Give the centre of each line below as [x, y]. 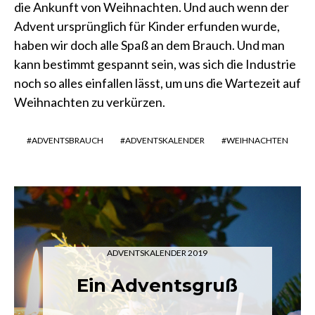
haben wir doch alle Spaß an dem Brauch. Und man [149, 45]
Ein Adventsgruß [157, 286]
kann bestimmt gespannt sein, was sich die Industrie [155, 64]
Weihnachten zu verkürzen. [90, 102]
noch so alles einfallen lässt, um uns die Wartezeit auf [157, 83]
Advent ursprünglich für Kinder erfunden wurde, [147, 26]
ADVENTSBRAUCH [67, 141]
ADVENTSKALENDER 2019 [157, 253]
